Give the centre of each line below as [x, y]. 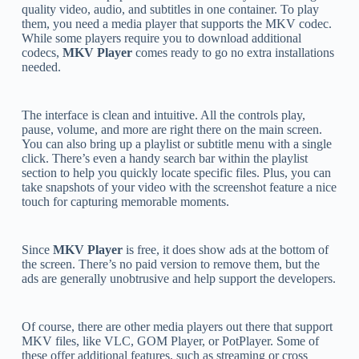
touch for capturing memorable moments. [125, 201]
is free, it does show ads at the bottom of [225, 249]
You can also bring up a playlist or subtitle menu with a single [176, 143]
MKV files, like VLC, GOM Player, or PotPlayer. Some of [170, 341]
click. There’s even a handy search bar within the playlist [164, 158]
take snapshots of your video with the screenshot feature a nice [179, 187]
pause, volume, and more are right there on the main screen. [171, 129]
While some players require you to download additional [161, 38]
